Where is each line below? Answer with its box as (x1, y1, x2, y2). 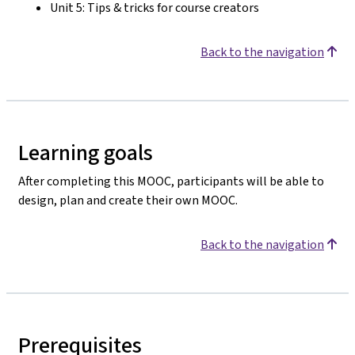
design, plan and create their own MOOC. (18, 191, 238, 208)
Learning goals (18, 137, 153, 167)
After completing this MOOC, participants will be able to (18, 172, 324, 189)
